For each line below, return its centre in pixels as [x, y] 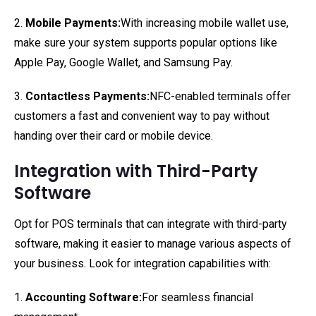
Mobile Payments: [73, 23]
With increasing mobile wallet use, [205, 23]
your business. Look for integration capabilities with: [142, 263]
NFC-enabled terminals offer [220, 96]
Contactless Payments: [87, 96]
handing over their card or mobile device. [114, 136]
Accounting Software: [84, 297]
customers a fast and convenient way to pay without [142, 116]
